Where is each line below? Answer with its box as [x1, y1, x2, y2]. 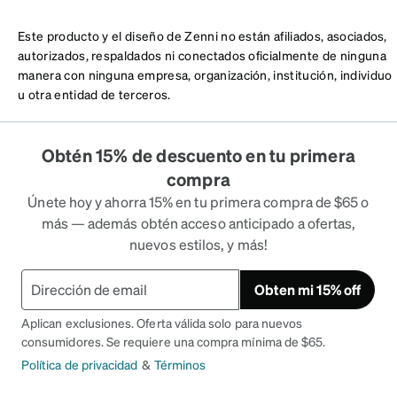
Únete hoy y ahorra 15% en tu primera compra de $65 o [27, 191, 370, 211]
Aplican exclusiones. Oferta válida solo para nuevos [21, 314, 303, 331]
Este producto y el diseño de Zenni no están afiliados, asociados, [18, 27, 387, 43]
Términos [153, 355, 206, 372]
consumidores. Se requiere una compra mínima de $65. [21, 332, 326, 349]
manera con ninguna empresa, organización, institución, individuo [18, 66, 393, 82]
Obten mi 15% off [253, 279, 361, 299]
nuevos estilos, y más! [129, 234, 268, 253]
